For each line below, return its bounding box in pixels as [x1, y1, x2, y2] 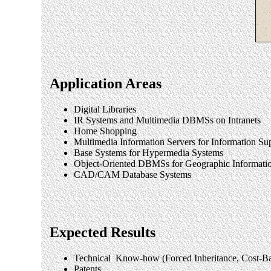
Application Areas [50, 75, 162, 91]
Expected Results [50, 224, 155, 241]
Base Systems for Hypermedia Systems [74, 147, 223, 158]
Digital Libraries [74, 103, 136, 114]
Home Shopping [74, 125, 137, 136]
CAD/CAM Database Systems [74, 169, 191, 180]
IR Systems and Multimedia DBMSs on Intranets [74, 114, 261, 125]
